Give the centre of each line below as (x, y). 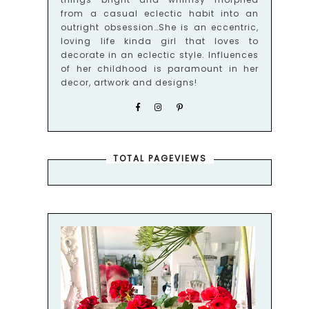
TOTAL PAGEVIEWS (160, 158)
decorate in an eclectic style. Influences (160, 55)
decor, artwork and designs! (129, 82)
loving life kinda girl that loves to (160, 41)
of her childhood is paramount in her (160, 69)
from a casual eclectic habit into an (160, 13)
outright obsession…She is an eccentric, (160, 27)
